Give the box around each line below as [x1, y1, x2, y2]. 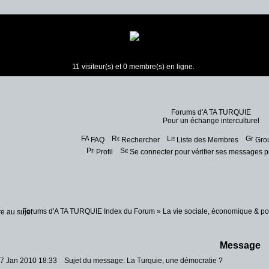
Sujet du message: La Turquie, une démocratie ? [59, 256, 223, 265]
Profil [96, 148, 113, 156]
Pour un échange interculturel [162, 116, 259, 125]
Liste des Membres [176, 136, 238, 144]
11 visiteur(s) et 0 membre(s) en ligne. [71, 62, 195, 71]
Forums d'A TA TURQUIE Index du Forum [22, 207, 155, 216]
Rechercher [121, 136, 160, 144]
